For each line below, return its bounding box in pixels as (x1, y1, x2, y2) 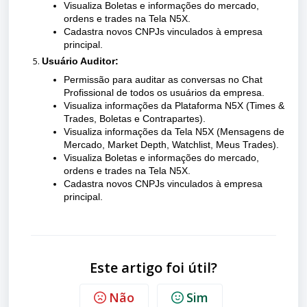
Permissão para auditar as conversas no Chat (64, 74, 262, 85)
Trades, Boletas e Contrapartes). (64, 113, 206, 124)
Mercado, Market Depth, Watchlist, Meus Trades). (64, 139, 279, 150)
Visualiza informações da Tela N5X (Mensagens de (64, 126, 284, 137)
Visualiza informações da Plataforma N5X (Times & (64, 100, 284, 111)
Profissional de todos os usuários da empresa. (64, 87, 265, 98)
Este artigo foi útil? (90, 258, 217, 277)
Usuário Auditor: (42, 56, 119, 66)
